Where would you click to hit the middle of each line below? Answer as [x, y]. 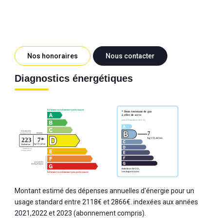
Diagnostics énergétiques [74, 78]
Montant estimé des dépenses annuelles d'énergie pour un [104, 191]
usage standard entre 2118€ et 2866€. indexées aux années [106, 202]
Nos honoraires [53, 56]
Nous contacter [130, 56]
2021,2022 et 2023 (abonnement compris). [80, 213]
